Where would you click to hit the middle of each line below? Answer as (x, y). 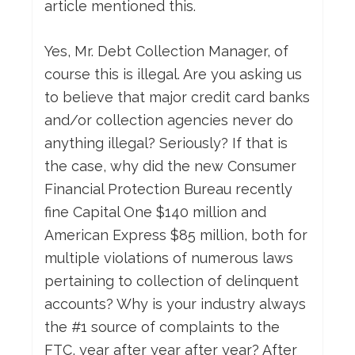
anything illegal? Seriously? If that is (166, 143)
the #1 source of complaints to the (162, 327)
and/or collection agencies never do (169, 120)
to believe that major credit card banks (177, 97)
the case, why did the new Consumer (170, 166)
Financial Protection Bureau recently (168, 189)
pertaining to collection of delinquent (172, 281)
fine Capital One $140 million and (155, 212)
